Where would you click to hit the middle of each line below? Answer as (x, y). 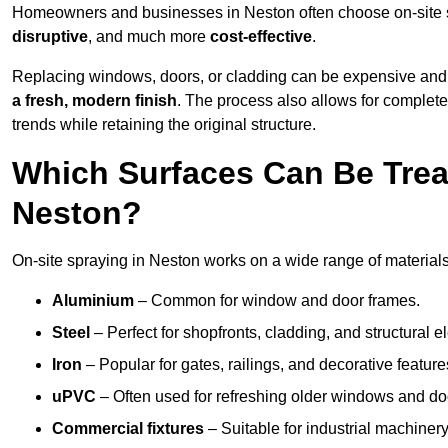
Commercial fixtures (128, 429)
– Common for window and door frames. (277, 301)
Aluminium (93, 301)
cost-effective (261, 37)
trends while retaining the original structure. (164, 125)
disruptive (50, 37)
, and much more (149, 37)
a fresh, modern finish (94, 101)
